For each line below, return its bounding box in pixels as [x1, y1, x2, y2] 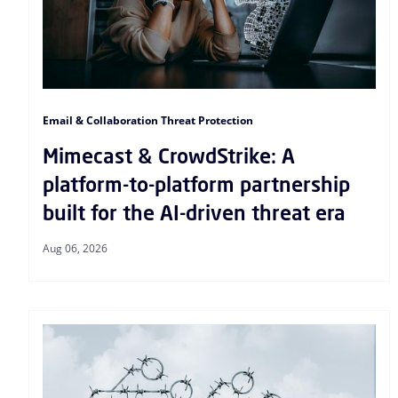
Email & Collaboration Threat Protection [43, 112, 253, 128]
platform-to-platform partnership [43, 170, 350, 198]
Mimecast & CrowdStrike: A [43, 141, 295, 170]
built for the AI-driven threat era [43, 198, 346, 227]
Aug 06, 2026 [43, 240, 107, 256]
